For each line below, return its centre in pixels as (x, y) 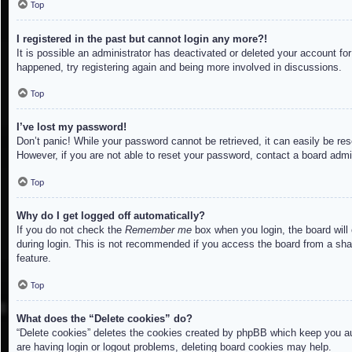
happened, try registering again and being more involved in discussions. (179, 67)
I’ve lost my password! (71, 127)
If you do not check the (71, 230)
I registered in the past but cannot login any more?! (142, 38)
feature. (34, 258)
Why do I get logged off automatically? (111, 216)
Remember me (158, 230)
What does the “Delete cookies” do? (104, 318)
